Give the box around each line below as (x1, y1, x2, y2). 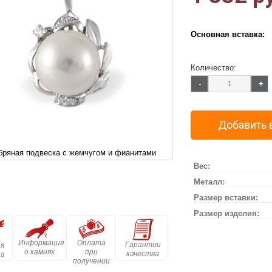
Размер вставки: (194, 193, 258, 202)
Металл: (194, 177, 225, 186)
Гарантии (124, 240, 161, 249)
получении (72, 257, 110, 265)
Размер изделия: (194, 209, 259, 218)
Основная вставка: (191, 30, 265, 39)
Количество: (191, 63, 236, 72)
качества (126, 250, 159, 258)
